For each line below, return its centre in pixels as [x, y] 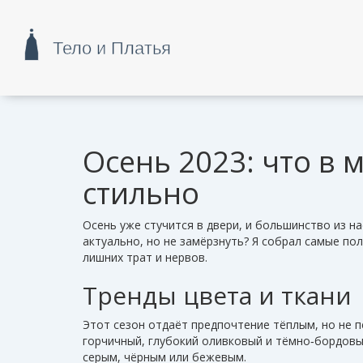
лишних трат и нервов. [145, 257]
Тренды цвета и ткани [217, 295]
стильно [141, 193]
